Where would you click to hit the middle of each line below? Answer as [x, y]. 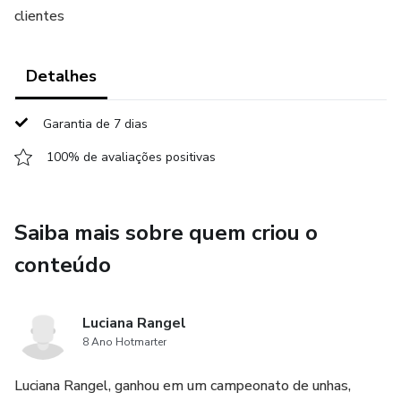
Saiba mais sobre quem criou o [166, 233]
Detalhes [61, 76]
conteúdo [63, 265]
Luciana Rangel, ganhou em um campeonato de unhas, [183, 386]
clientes [39, 16]
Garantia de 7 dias [95, 124]
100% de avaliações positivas [131, 157]
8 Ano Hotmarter [124, 342]
